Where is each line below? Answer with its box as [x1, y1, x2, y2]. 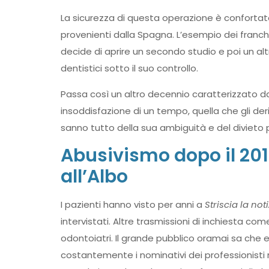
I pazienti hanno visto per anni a [60, 198, 205, 211]
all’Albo [60, 164, 128, 189]
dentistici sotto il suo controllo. [60, 62, 198, 74]
